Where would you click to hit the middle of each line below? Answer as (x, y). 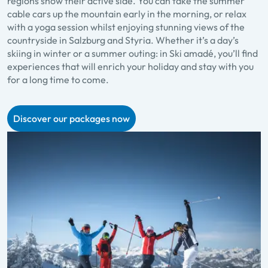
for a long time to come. (58, 80)
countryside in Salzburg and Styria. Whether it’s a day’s (123, 40)
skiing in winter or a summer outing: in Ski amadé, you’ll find (133, 54)
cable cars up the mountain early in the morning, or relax (127, 14)
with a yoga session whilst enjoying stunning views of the (126, 27)
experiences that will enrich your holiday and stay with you (130, 67)
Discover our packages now (71, 119)
